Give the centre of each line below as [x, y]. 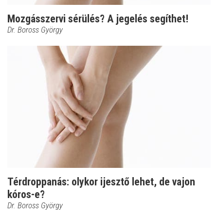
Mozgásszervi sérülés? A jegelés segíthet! [98, 18]
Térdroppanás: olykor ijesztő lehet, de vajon [101, 182]
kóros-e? [26, 194]
